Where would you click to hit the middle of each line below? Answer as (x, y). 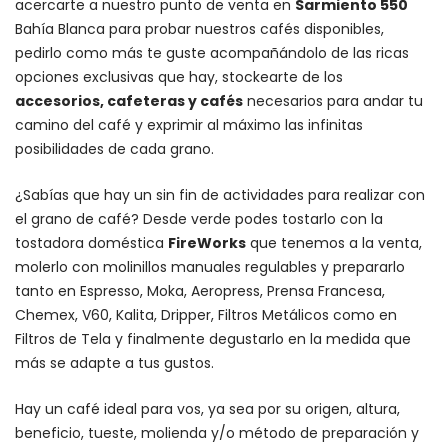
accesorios (57, 100)
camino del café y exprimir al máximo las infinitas (189, 124)
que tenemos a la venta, (334, 242)
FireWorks (207, 242)
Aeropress (225, 290)
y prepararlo (361, 266)
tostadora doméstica (91, 242)
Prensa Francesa (324, 290)
